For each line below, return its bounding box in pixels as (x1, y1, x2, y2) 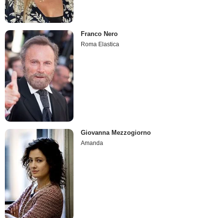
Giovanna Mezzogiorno (81, 129, 151, 137)
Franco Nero (81, 30, 118, 37)
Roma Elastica (81, 40, 120, 48)
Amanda (81, 140, 104, 147)
